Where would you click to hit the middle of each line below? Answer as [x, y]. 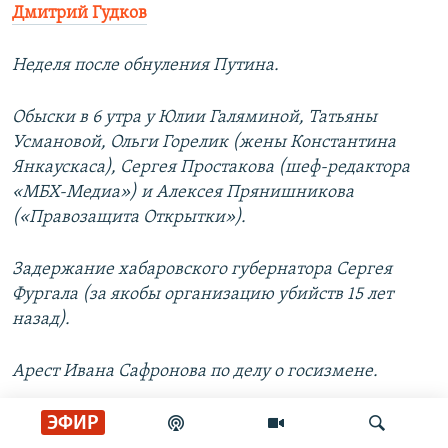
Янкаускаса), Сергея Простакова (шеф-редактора [211, 168]
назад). [41, 320]
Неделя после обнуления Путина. [145, 66]
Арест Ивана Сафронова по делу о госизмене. [195, 372]
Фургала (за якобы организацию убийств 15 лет [202, 295]
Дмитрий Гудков [79, 14]
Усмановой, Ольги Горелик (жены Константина [204, 143]
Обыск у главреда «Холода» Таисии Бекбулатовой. [213, 424]
